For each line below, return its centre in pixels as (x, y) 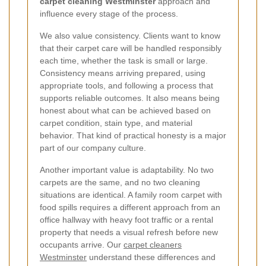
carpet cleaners (153, 244)
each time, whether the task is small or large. (124, 60)
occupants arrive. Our (82, 244)
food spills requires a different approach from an (130, 207)
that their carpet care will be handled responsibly (131, 48)
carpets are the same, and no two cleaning (120, 182)
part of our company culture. (93, 148)
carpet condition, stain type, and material (116, 123)
